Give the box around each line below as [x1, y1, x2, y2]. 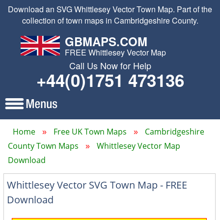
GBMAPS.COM [64, 33, 147, 50]
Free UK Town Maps [54, 126, 127, 137]
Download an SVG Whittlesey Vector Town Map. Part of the [8, 3, 212, 15]
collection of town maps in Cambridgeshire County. [22, 15, 198, 26]
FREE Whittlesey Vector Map [64, 47, 166, 58]
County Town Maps [8, 140, 79, 151]
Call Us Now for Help [69, 59, 151, 72]
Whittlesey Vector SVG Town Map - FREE [7, 178, 188, 192]
